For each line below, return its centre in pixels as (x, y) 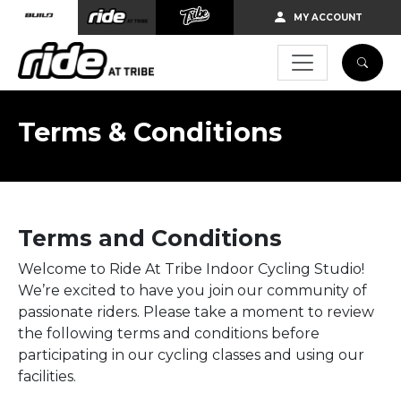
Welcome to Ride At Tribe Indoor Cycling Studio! (191, 269)
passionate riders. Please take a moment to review (196, 312)
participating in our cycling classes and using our (191, 355)
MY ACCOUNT (328, 17)
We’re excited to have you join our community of (192, 291)
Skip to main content (87, 18)
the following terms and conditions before (169, 334)
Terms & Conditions (150, 132)
